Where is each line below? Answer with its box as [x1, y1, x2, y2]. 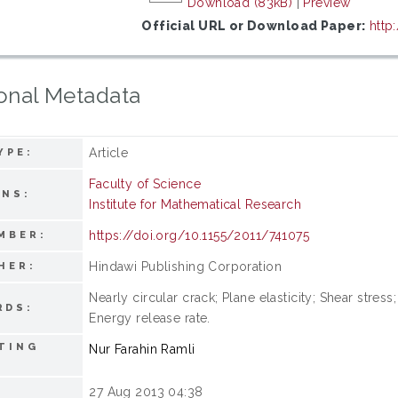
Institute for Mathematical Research [89, 196, 302, 211]
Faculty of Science [89, 176, 201, 191]
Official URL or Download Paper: [141, 18, 366, 33]
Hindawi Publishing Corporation [89, 259, 282, 274]
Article [89, 145, 129, 160]
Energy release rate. [89, 310, 211, 325]
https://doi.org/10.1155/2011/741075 [89, 227, 310, 243]
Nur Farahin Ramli [89, 341, 195, 356]
